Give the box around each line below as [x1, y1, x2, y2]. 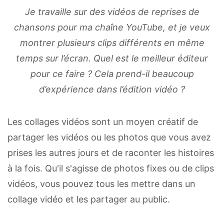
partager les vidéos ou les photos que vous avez [7, 131, 211, 142]
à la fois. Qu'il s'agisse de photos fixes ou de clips [7, 162, 214, 173]
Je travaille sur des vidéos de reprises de [24, 6, 199, 17]
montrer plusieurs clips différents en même [19, 37, 204, 48]
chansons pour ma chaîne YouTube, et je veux [14, 21, 210, 32]
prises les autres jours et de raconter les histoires [7, 147, 214, 158]
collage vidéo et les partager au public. [7, 193, 170, 204]
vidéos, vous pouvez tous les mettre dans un [7, 178, 195, 189]
